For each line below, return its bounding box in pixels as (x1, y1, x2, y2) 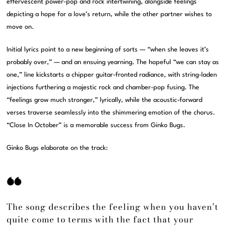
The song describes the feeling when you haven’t (7, 200, 219, 214)
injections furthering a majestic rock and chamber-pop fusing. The (7, 84, 200, 91)
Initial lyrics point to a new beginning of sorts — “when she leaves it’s (7, 46, 209, 53)
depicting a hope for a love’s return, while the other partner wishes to (7, 11, 212, 18)
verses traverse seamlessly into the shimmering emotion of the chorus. (7, 109, 215, 117)
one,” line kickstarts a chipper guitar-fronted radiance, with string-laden (7, 72, 217, 79)
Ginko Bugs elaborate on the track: (7, 145, 108, 152)
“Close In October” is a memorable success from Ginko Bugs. (7, 122, 186, 129)
